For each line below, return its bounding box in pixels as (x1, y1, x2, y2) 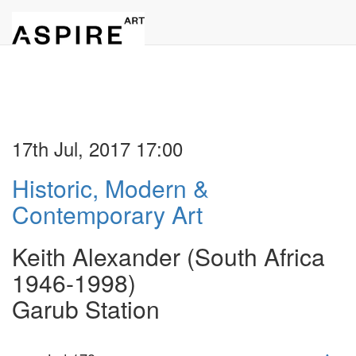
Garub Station (12, 292, 160, 326)
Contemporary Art (12, 197, 203, 231)
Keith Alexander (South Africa (12, 239, 325, 273)
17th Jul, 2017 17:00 (12, 134, 183, 162)
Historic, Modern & (12, 171, 209, 205)
